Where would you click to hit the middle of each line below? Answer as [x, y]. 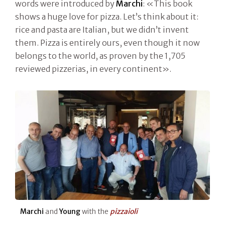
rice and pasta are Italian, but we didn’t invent [102, 29]
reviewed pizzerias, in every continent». [93, 69]
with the [95, 211]
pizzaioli [124, 211]
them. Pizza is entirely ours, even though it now [107, 42]
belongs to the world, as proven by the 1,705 [100, 55]
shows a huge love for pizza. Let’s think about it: [107, 16]
